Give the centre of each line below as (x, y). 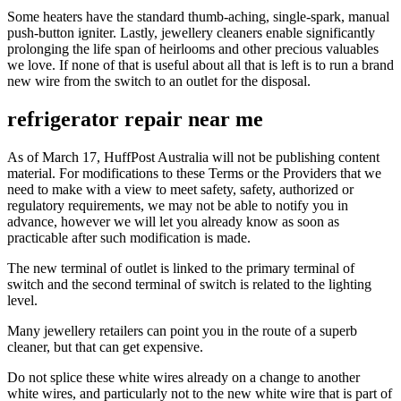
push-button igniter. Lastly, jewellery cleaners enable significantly (191, 32)
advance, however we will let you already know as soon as (173, 221)
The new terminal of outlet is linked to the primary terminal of (181, 268)
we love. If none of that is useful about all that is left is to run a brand (200, 64)
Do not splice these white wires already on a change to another (183, 377)
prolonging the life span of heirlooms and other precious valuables (193, 48)
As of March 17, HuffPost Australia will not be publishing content (193, 157)
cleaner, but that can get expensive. (105, 346)
